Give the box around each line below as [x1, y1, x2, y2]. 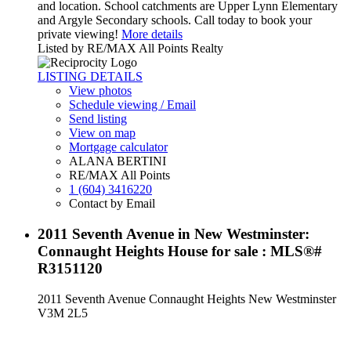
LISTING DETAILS [38, 70, 143, 84]
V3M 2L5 [38, 306, 88, 320]
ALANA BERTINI [69, 154, 166, 168]
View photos [69, 84, 132, 98]
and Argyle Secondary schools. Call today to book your [38, 13, 312, 27]
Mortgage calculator [69, 140, 168, 154]
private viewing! [38, 27, 118, 42]
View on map [69, 126, 136, 140]
